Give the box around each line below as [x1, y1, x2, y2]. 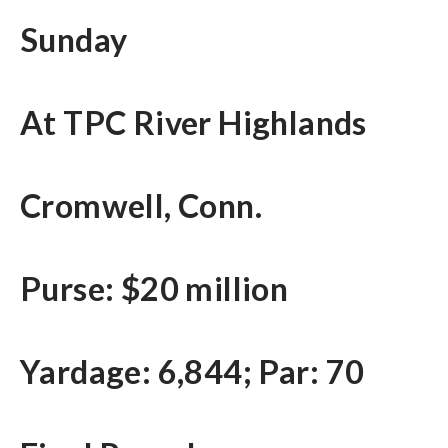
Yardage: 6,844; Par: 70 [20, 351, 365, 391]
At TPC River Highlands [20, 102, 367, 142]
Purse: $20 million [20, 268, 289, 308]
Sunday [20, 19, 128, 59]
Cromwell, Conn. [20, 185, 262, 225]
